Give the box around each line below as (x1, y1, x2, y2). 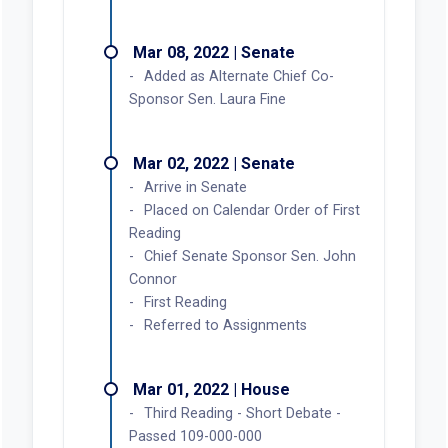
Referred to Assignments (143, 316, 307, 334)
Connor (128, 270, 177, 288)
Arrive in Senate (143, 178, 247, 196)
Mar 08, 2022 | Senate (132, 42, 295, 62)
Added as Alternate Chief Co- (143, 67, 334, 85)
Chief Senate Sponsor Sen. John (143, 247, 356, 265)
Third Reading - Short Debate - (143, 404, 341, 422)
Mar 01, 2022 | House (132, 379, 290, 399)
